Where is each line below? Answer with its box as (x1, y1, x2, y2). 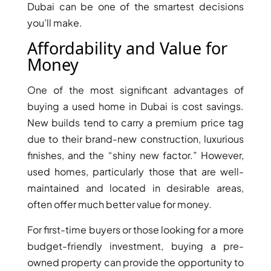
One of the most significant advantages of (27, 83, 244, 96)
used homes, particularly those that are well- (27, 165, 244, 178)
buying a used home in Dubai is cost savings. (27, 99, 244, 113)
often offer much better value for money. (27, 197, 212, 211)
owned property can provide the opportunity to (27, 255, 244, 269)
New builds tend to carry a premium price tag (27, 116, 244, 129)
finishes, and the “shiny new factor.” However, (27, 148, 244, 162)
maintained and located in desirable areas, (27, 181, 244, 194)
